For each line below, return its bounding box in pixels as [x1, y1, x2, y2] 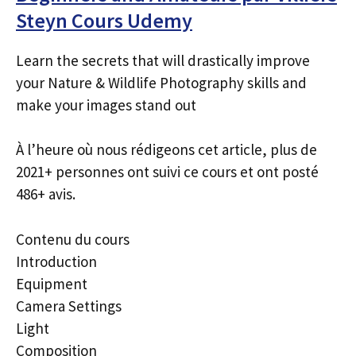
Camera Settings [16, 296, 122, 315]
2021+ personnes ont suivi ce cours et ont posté [16, 162, 319, 181]
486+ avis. [16, 184, 75, 203]
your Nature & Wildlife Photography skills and [16, 72, 307, 92]
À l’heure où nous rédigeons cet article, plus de [16, 140, 317, 159]
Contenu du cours [16, 229, 130, 249]
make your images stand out [16, 95, 196, 114]
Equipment [16, 273, 87, 293]
